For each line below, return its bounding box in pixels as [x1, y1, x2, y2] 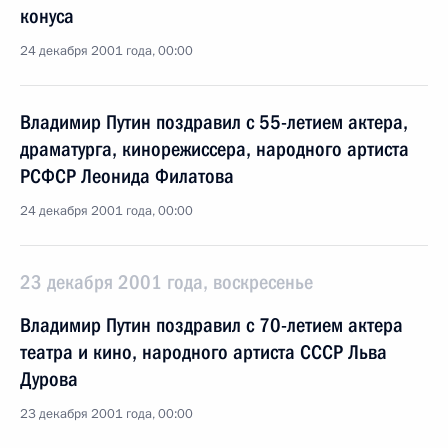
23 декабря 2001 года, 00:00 [20, 405, 193, 423]
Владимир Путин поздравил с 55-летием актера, [20, 110, 408, 134]
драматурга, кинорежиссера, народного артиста [20, 137, 409, 161]
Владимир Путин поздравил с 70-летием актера [20, 313, 403, 337]
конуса [20, 4, 74, 28]
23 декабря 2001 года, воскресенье [20, 270, 313, 294]
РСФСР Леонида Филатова [20, 164, 234, 188]
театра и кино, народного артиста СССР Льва [20, 340, 387, 364]
